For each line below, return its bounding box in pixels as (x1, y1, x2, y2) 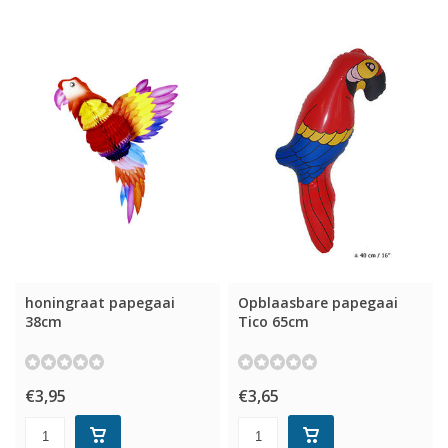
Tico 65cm (238, 311, 310, 331)
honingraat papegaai (25, 292, 175, 312)
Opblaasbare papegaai (238, 292, 399, 312)
